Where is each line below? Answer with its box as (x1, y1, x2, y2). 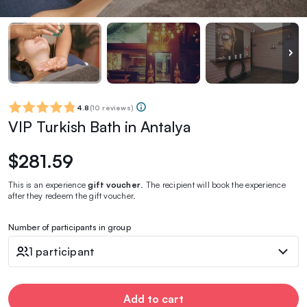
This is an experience (8, 179, 88, 190)
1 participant (29, 244, 95, 258)
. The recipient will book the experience (140, 179, 286, 190)
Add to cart (123, 291, 184, 306)
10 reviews (91, 103, 131, 112)
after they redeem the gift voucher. (8, 190, 136, 201)
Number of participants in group (8, 221, 131, 232)
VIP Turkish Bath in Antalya (8, 116, 191, 136)
